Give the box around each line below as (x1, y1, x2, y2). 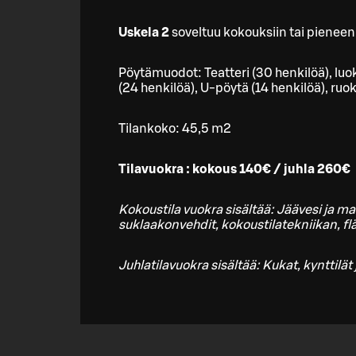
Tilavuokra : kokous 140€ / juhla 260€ (118, 163, 350, 176)
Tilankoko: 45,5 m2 (118, 122, 231, 136)
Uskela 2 (118, 26, 169, 40)
